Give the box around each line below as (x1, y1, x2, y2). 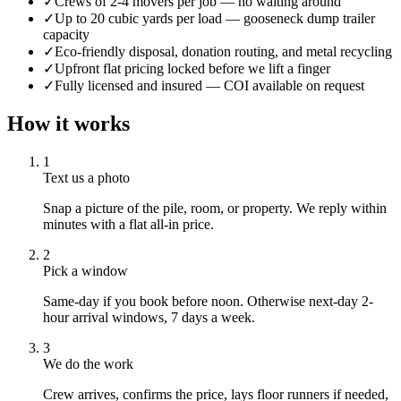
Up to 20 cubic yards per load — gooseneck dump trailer (55, 11, 375, 27)
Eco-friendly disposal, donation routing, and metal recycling (55, 44, 392, 60)
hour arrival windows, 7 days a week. (43, 310, 255, 326)
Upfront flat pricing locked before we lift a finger (55, 61, 330, 77)
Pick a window (43, 263, 128, 279)
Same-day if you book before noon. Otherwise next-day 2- (43, 294, 373, 310)
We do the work (43, 356, 133, 372)
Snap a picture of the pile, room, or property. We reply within (43, 200, 387, 217)
